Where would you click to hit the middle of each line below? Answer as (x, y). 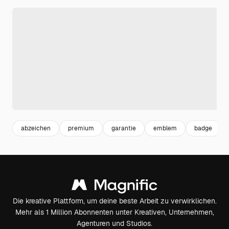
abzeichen (36, 128)
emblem (165, 128)
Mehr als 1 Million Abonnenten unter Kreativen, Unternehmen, (114, 212)
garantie (124, 128)
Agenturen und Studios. (114, 223)
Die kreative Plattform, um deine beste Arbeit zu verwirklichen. (114, 201)
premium (81, 128)
